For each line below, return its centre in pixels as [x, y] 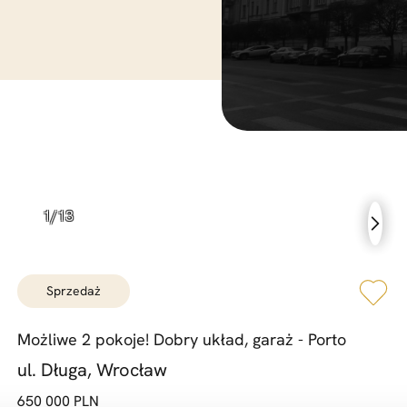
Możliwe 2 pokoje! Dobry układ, [132, 339]
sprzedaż [77, 291]
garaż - [275, 339]
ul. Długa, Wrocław [92, 370]
